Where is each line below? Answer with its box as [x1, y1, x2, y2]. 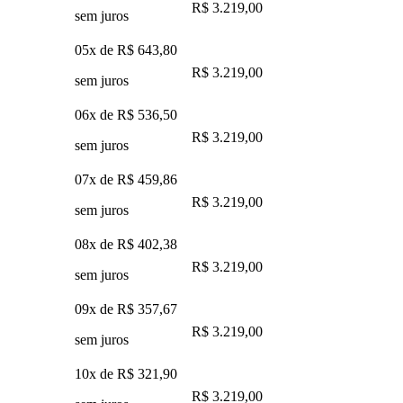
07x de [75, 171, 117, 187]
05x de [75, 41, 117, 58]
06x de [75, 106, 117, 122]
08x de [75, 236, 117, 252]
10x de [75, 365, 117, 381]
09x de [75, 300, 117, 317]
